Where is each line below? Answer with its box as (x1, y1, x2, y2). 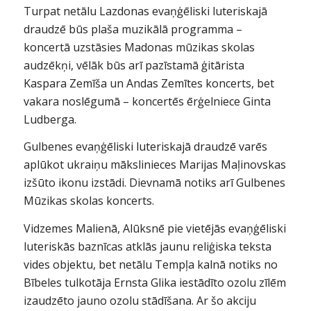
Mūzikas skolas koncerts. (23, 193, 154, 209)
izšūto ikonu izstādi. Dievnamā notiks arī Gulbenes (23, 175, 285, 191)
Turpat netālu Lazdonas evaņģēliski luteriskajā (23, 3, 267, 19)
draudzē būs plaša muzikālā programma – (23, 21, 242, 37)
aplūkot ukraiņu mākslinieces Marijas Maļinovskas (23, 157, 286, 173)
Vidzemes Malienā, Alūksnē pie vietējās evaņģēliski (23, 221, 286, 237)
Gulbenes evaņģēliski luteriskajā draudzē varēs (23, 139, 267, 155)
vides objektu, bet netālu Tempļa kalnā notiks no (23, 257, 278, 273)
